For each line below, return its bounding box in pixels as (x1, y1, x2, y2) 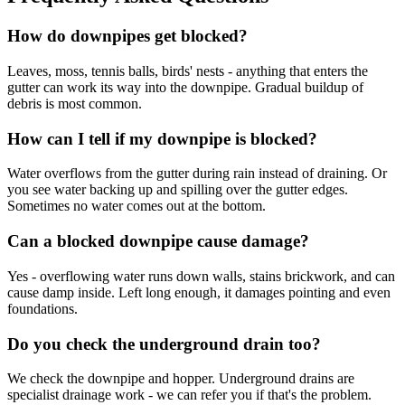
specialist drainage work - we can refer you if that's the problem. (7, 387, 372, 403)
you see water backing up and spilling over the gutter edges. (7, 182, 348, 198)
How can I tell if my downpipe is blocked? (7, 128, 317, 148)
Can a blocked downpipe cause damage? (7, 231, 309, 251)
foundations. (7, 300, 78, 316)
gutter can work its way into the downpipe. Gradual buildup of (7, 80, 363, 95)
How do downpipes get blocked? (7, 26, 248, 46)
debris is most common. (7, 96, 142, 111)
